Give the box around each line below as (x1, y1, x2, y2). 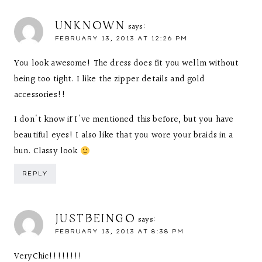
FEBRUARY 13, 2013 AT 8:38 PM (55, 227, 184, 235)
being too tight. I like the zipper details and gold (14, 73, 205, 86)
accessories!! (14, 88, 65, 102)
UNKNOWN (55, 18, 126, 32)
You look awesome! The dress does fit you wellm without (14, 57, 239, 70)
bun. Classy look (14, 144, 80, 158)
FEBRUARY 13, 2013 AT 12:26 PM (55, 35, 187, 42)
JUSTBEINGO (55, 210, 136, 225)
